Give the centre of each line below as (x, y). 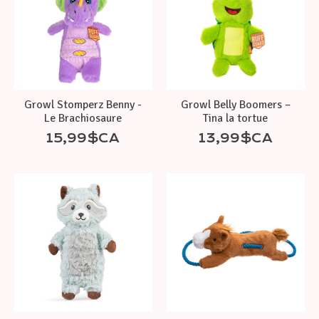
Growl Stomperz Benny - (83, 104)
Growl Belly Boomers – (235, 104)
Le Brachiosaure (83, 118)
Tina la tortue (236, 118)
